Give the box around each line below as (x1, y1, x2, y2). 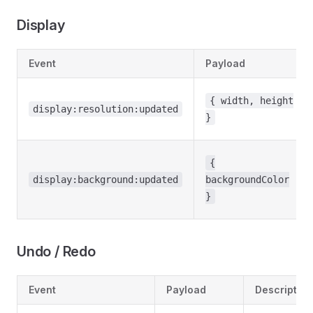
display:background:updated (33, 174, 178, 185)
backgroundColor (205, 174, 289, 185)
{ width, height (210, 95, 293, 106)
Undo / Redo (17, 243, 96, 260)
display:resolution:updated (33, 103, 178, 115)
